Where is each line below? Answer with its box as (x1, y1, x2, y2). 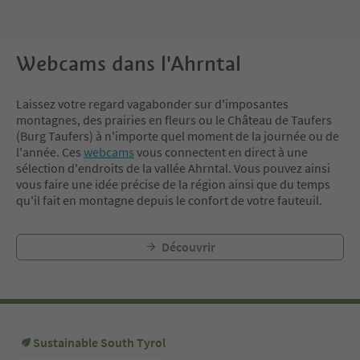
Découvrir (162, 239, 215, 256)
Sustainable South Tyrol (33, 334, 166, 351)
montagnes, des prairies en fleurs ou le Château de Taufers (16, 112, 332, 129)
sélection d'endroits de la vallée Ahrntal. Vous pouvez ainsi (16, 160, 330, 177)
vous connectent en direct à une (134, 144, 308, 161)
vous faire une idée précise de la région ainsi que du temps (16, 176, 330, 193)
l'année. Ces (16, 144, 84, 161)
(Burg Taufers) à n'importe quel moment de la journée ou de (16, 128, 339, 145)
